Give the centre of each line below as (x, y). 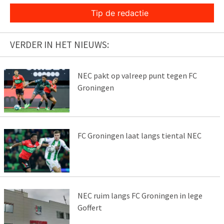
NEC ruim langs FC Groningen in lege (140, 195)
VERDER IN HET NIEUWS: (59, 45)
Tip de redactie (119, 13)
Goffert (89, 207)
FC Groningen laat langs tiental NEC (139, 135)
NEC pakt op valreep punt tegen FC (137, 76)
